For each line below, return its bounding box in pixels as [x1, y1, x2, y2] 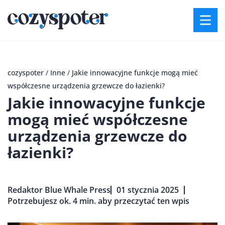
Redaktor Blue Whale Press [8, 184, 110, 195]
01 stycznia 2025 [117, 184, 179, 195]
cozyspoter [8, 68, 44, 77]
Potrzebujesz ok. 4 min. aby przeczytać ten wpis [8, 195, 189, 206]
